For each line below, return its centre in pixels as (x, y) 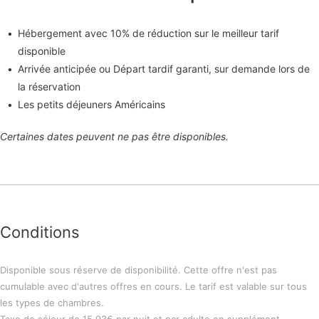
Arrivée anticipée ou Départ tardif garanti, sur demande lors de (164, 69)
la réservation (49, 87)
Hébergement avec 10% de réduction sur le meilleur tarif (148, 33)
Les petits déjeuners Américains (91, 105)
